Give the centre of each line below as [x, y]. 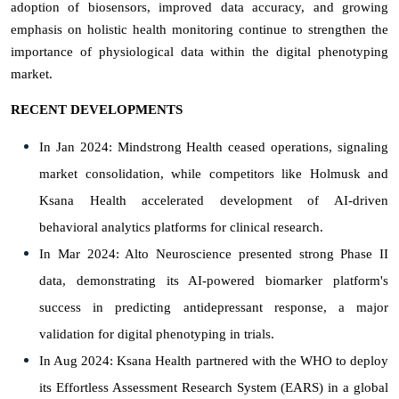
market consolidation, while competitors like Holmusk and [214, 173]
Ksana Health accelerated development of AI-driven [214, 200]
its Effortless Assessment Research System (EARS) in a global [214, 387]
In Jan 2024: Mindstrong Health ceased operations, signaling [214, 147]
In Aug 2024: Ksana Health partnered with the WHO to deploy [214, 360]
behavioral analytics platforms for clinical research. [181, 227]
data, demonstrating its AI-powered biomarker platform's [214, 280]
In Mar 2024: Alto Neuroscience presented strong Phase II [214, 253]
